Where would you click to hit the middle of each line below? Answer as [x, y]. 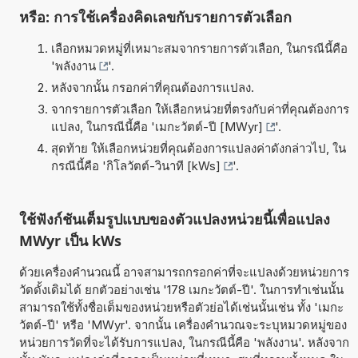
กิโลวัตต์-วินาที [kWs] [163, 165]
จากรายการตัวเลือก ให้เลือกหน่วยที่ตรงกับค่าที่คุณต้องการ [200, 109]
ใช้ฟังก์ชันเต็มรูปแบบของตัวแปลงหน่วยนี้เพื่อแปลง [174, 219]
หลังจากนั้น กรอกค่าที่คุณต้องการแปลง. [152, 87]
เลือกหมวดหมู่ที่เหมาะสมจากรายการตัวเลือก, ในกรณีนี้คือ [199, 48]
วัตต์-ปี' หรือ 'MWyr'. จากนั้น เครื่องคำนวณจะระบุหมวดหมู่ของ [183, 324]
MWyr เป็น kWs [70, 240]
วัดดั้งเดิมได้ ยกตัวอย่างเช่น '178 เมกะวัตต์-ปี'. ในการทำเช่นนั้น [181, 289]
